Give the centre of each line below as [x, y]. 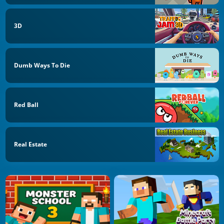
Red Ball [26, 104]
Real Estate [30, 144]
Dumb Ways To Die [42, 65]
